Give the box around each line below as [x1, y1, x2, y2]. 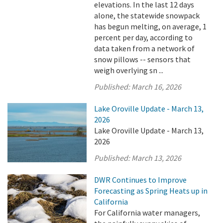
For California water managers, [94, 208, 201, 218]
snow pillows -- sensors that [94, 54, 191, 64]
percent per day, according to [94, 32, 193, 42]
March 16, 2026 [131, 82, 182, 92]
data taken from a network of [94, 43, 195, 53]
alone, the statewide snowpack [94, 10, 200, 20]
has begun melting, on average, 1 [94, 21, 207, 31]
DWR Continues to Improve [94, 175, 187, 185]
